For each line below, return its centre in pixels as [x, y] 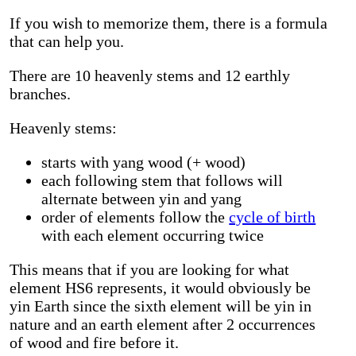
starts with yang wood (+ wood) [144, 163]
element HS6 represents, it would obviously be [161, 288]
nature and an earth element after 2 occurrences [163, 325]
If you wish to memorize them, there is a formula [169, 23]
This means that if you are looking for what [150, 270]
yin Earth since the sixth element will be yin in [161, 306]
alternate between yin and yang [142, 199]
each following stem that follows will [163, 181]
